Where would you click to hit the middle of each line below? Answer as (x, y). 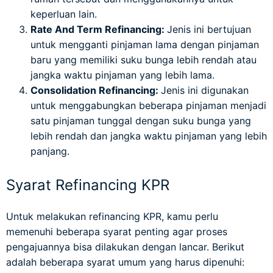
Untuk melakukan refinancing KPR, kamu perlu (112, 216)
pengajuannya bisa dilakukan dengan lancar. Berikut (125, 246)
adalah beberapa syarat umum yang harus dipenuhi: (125, 262)
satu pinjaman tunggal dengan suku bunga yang (141, 121)
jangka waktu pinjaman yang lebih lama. (122, 75)
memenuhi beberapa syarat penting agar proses (117, 231)
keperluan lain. (64, 14)
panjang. (50, 151)
